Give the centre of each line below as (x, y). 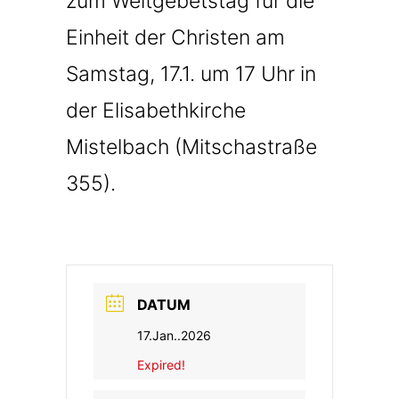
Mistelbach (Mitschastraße (191, 147)
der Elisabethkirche (156, 110)
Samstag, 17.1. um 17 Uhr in (191, 74)
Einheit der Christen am (175, 37)
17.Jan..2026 (174, 335)
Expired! (161, 364)
